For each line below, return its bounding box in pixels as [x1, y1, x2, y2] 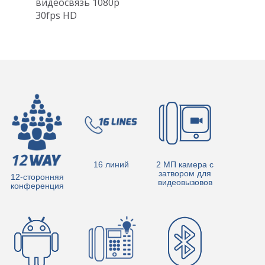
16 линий [93, 159, 129, 169]
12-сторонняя [10, 172, 64, 182]
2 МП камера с [156, 159, 214, 169]
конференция [10, 180, 64, 190]
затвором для [159, 168, 211, 178]
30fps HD [35, 8, 77, 22]
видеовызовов [157, 177, 212, 187]
